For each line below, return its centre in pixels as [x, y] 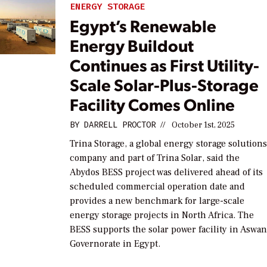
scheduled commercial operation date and [158, 187]
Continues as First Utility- [165, 65]
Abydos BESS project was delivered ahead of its [167, 173]
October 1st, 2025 [204, 125]
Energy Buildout [132, 45]
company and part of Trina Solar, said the [155, 158]
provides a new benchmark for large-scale [157, 201]
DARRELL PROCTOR [120, 125]
